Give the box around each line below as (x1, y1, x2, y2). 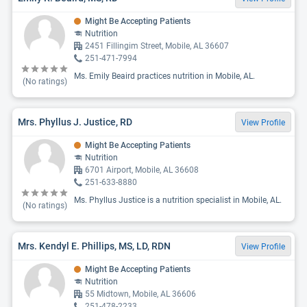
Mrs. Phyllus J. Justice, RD (18, 116, 132, 127)
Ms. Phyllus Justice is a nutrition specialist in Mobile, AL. (74, 195, 282, 205)
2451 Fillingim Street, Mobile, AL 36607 (85, 41, 229, 51)
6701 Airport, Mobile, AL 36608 (85, 165, 199, 175)
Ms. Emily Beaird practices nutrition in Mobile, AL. (74, 71, 255, 81)
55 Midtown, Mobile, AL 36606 (85, 289, 196, 299)
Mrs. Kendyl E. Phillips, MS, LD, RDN (18, 240, 171, 251)
